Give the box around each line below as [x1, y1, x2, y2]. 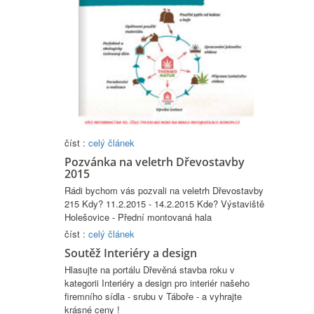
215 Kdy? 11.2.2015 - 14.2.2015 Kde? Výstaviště [64, 197, 264, 211]
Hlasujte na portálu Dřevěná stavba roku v [64, 263, 235, 277]
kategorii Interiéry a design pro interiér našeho [64, 276, 250, 290]
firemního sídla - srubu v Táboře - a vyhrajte [64, 289, 242, 303]
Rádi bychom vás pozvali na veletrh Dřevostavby [64, 184, 264, 198]
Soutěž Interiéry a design [64, 245, 197, 261]
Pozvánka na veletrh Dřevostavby [64, 154, 245, 170]
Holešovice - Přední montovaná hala [64, 210, 212, 224]
